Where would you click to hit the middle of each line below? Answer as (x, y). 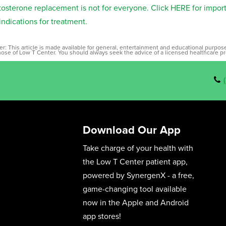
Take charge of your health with (138, 149)
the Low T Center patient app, (135, 162)
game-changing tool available (135, 189)
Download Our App (132, 130)
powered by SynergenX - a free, (138, 176)
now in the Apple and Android (136, 203)
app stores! (102, 217)
